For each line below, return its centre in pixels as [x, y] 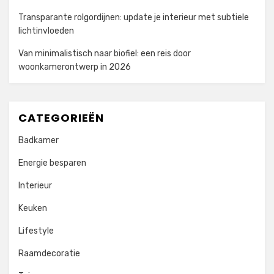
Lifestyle [36, 231]
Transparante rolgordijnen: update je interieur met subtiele [134, 18]
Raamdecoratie [49, 254]
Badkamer [39, 141]
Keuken [33, 209]
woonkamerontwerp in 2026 [75, 67]
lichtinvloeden [46, 31]
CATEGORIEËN [61, 118]
